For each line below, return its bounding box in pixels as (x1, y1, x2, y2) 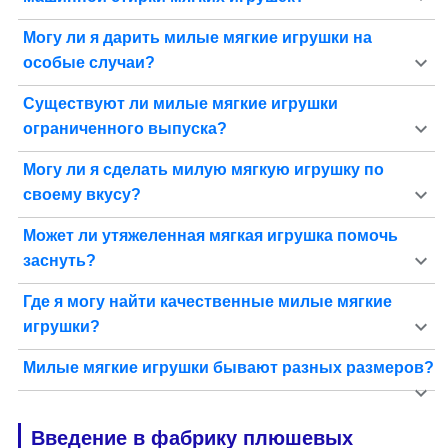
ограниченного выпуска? (22, 120, 227, 138)
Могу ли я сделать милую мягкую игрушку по (22, 161, 384, 179)
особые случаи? (22, 54, 155, 72)
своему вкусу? (22, 186, 141, 204)
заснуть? (22, 252, 96, 270)
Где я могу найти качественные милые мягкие (22, 293, 392, 311)
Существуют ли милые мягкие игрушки (22, 95, 338, 113)
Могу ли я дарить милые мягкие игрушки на (22, 29, 372, 47)
